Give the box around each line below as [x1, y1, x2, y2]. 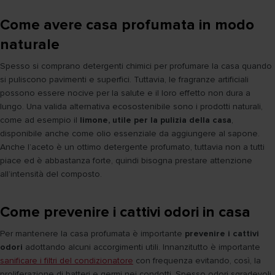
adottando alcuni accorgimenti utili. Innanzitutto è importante [23, 242, 260, 253]
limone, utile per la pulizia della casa [80, 115, 231, 126]
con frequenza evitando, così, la [133, 255, 261, 266]
